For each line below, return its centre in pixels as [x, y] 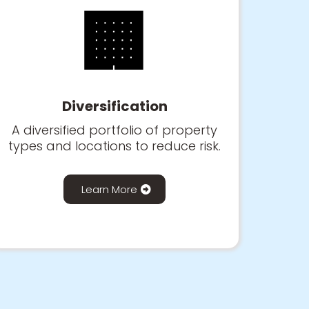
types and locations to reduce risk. [114, 146]
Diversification [114, 106]
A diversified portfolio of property [114, 130]
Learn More [109, 189]
